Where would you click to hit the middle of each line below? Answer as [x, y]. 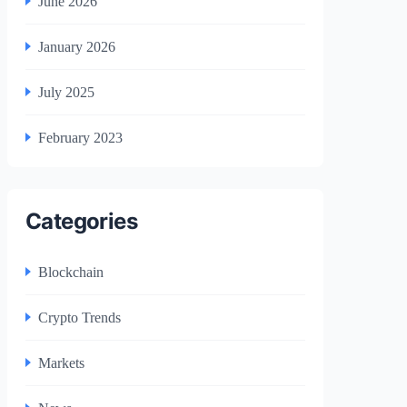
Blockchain [71, 272]
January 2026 [77, 46]
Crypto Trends [79, 317]
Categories [81, 221]
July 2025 [66, 92]
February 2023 [80, 137]
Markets [61, 362]
